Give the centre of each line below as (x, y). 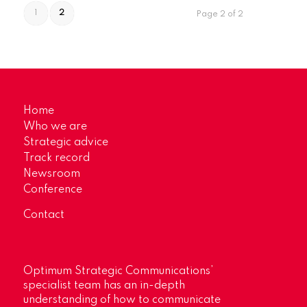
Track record (56, 158)
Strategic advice (65, 143)
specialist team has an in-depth (104, 286)
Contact (44, 215)
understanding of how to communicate (122, 300)
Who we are (55, 127)
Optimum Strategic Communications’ (118, 271)
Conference (52, 190)
